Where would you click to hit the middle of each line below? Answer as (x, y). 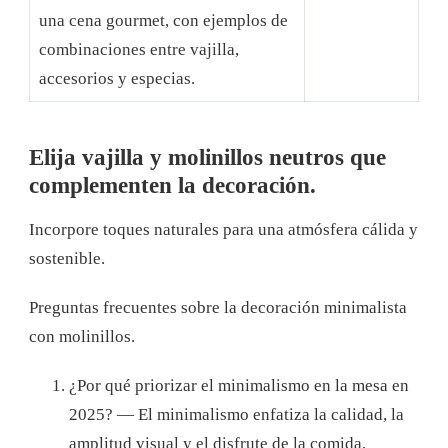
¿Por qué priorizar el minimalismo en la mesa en (239, 386)
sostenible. (67, 259)
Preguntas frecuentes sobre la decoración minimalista (218, 308)
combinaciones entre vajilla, (138, 49)
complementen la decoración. (172, 186)
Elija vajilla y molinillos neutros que (207, 158)
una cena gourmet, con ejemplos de (163, 20)
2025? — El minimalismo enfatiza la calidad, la (236, 415)
